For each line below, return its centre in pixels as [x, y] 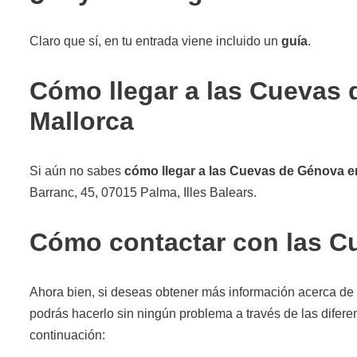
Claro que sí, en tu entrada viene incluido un [155, 41]
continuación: [67, 335]
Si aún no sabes [77, 171]
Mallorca [82, 121]
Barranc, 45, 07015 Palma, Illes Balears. [143, 192]
